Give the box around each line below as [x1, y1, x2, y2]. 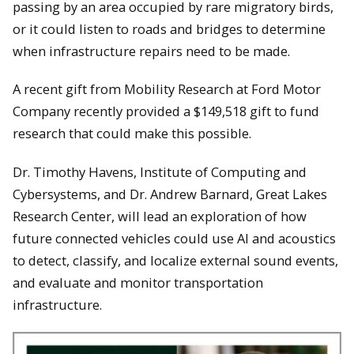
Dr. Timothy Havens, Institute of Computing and [13, 162, 307, 181]
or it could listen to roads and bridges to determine [13, 19, 326, 38]
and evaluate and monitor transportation [13, 273, 263, 292]
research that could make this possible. [13, 124, 251, 143]
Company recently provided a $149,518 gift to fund [13, 102, 319, 121]
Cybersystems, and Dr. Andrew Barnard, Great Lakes [13, 184, 327, 203]
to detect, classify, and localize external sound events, [13, 250, 338, 269]
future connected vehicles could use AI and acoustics [13, 228, 336, 247]
